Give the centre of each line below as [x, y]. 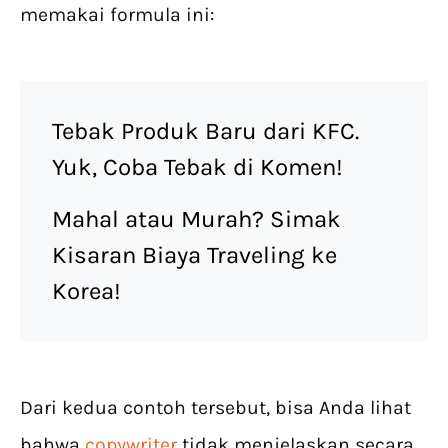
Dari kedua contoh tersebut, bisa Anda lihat [215, 408]
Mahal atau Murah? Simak [196, 219]
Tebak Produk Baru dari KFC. [205, 131]
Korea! [89, 291]
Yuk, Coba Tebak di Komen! [200, 167]
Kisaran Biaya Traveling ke [194, 255]
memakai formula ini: [120, 15]
